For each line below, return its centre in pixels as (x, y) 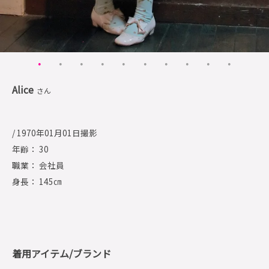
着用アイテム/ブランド (62, 253)
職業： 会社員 (38, 165)
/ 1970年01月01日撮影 (55, 132)
